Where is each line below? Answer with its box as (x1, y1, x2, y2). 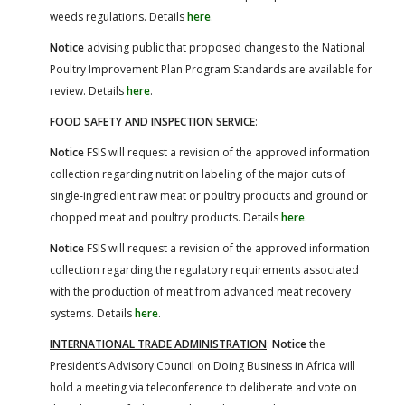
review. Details (50, 82, 127, 99)
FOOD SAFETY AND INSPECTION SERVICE (50, 113, 255, 129)
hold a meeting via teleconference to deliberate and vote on (50, 379, 357, 395)
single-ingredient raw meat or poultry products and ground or (50, 187, 368, 203)
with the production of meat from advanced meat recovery (50, 283, 351, 299)
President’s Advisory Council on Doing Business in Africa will (50, 357, 355, 373)
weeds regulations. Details (50, 8, 187, 24)
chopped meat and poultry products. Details (50, 209, 281, 225)
